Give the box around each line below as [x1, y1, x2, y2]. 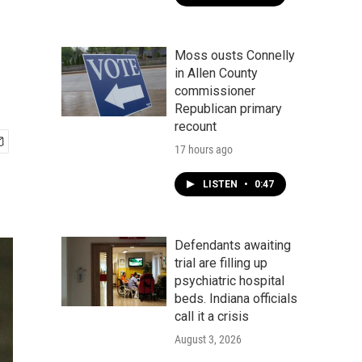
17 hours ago [175, 143, 233, 156]
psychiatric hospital [175, 273, 284, 288]
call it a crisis [175, 309, 249, 324]
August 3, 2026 [175, 333, 242, 346]
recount [175, 119, 217, 134]
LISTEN [203, 179, 240, 190]
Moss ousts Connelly [175, 48, 295, 63]
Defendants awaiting [175, 238, 291, 253]
